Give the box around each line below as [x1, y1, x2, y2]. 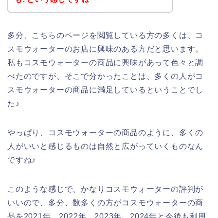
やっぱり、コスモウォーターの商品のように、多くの [7, 128, 204, 137]
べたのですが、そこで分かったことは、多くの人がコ [7, 72, 204, 80]
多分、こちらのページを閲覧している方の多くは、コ [7, 31, 204, 39]
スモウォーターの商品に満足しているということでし [7, 85, 204, 94]
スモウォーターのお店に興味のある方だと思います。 [7, 44, 204, 53]
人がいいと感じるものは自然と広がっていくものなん [7, 142, 204, 150]
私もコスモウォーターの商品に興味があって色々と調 [7, 58, 204, 67]
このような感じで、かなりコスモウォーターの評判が [7, 184, 204, 193]
